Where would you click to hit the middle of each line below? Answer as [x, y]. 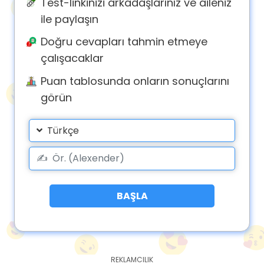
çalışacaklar [72, 58]
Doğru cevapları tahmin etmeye [124, 42]
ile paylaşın [70, 19]
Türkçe [63, 130]
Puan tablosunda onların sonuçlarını [135, 81]
